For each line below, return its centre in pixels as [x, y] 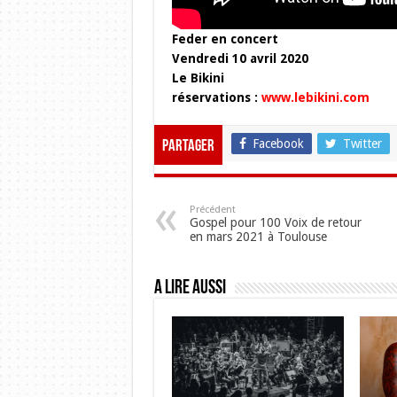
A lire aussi [190, 288]
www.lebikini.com [315, 97]
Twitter [362, 143]
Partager [188, 146]
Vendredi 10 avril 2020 [240, 58]
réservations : [216, 97]
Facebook [278, 143]
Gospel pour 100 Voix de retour [275, 222]
